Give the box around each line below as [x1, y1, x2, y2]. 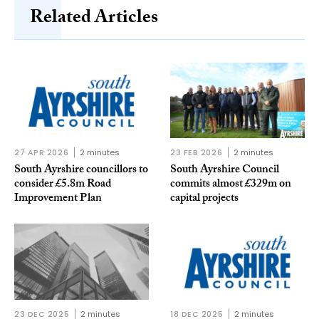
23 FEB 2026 [170, 147, 223, 159]
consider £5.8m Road [14, 175, 111, 195]
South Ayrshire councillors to [14, 161, 148, 181]
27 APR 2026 [14, 147, 69, 159]
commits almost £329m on [170, 175, 291, 195]
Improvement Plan [14, 189, 102, 209]
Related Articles [30, 3, 158, 35]
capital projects [170, 189, 239, 209]
